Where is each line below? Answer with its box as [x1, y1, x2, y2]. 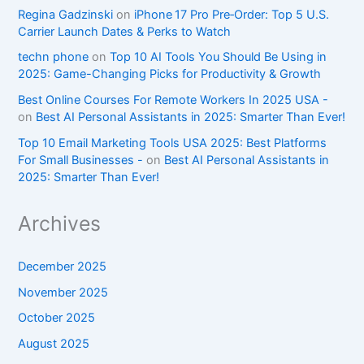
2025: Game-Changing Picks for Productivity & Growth [18, 67, 322, 82]
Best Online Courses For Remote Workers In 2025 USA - [18, 93, 329, 108]
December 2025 [18, 258, 107, 274]
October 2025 [18, 310, 96, 326]
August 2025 [18, 336, 90, 352]
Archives [18, 211, 102, 236]
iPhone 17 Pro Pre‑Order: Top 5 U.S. [134, 6, 330, 22]
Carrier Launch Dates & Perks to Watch [18, 24, 232, 39]
